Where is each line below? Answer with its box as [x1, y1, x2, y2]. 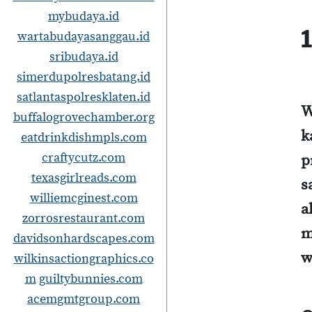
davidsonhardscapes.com [13, 231, 155, 247]
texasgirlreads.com [31, 170, 136, 186]
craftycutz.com [42, 150, 125, 166]
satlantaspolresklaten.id [17, 89, 150, 105]
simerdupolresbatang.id [17, 69, 150, 85]
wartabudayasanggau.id [17, 29, 150, 45]
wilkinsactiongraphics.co [13, 251, 154, 267]
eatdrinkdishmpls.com [20, 130, 147, 146]
